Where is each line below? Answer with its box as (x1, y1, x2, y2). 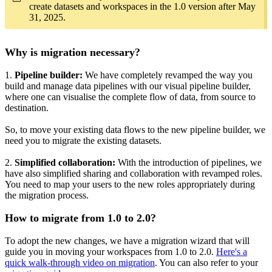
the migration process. (5, 190, 89, 201)
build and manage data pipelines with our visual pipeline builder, (5, 81, 251, 92)
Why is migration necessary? (5, 46, 140, 59)
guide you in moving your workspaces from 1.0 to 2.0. (5, 246, 216, 257)
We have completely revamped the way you (85, 70, 253, 81)
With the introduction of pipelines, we (118, 157, 262, 168)
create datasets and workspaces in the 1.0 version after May (29, 1, 256, 12)
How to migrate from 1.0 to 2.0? (5, 212, 156, 225)
